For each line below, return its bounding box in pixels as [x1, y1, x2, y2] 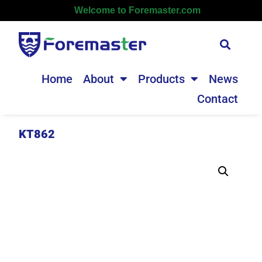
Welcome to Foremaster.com [74, 5, 201, 15]
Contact [196, 91, 238, 106]
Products [137, 71, 185, 86]
